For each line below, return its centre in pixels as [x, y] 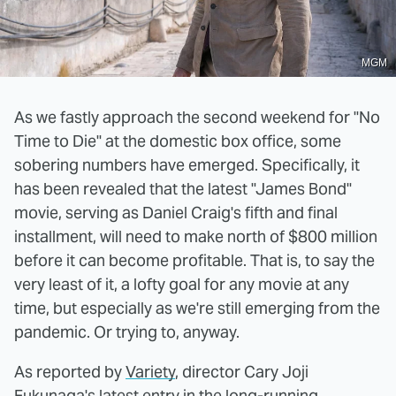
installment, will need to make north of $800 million [196, 236]
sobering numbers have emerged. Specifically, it [187, 164]
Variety [150, 371]
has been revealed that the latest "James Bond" [183, 188]
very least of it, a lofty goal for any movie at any [182, 284]
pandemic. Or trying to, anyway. [127, 331]
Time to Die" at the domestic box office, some [178, 141]
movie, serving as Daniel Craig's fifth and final [176, 212]
